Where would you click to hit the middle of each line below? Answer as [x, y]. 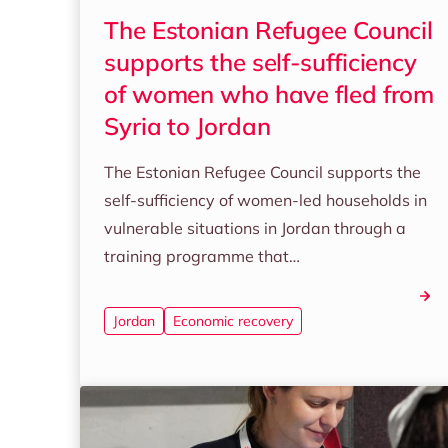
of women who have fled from [269, 94]
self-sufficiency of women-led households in [265, 200]
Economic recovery [233, 321]
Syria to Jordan [187, 126]
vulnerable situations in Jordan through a [255, 228]
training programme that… [202, 256]
